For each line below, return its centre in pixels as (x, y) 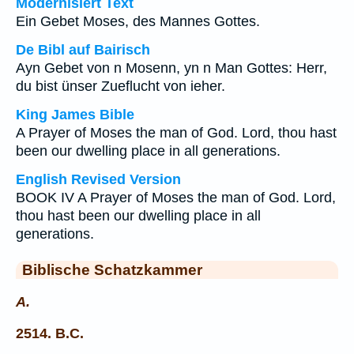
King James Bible (75, 115)
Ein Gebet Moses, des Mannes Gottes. (138, 21)
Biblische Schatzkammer (112, 269)
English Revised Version (98, 179)
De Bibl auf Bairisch (83, 50)
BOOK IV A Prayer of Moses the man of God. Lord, (176, 198)
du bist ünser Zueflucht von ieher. (121, 86)
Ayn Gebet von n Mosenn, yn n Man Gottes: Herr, (171, 68)
